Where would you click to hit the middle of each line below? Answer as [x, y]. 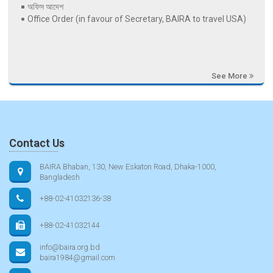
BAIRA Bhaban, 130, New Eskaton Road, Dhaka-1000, [128, 167]
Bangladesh [60, 177]
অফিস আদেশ [45, 7]
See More [230, 76]
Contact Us [37, 143]
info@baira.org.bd [70, 247]
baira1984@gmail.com [77, 258]
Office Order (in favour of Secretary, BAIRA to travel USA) [137, 19]
